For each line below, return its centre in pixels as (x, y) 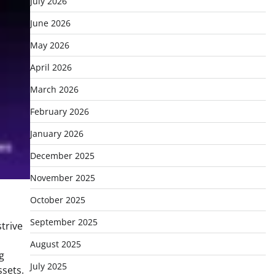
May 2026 (49, 45)
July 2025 (48, 266)
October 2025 (57, 200)
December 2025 (62, 156)
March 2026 (54, 89)
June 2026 (50, 23)
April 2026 (51, 67)
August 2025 (55, 244)
